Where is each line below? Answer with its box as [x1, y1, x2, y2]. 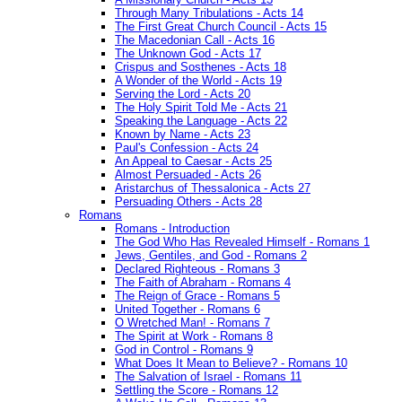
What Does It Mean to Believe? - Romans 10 [115, 356, 347, 371]
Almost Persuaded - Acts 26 [115, 168, 261, 182]
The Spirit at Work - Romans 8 [115, 329, 273, 344]
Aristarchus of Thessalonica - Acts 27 [115, 181, 310, 196]
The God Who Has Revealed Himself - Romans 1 [115, 235, 370, 249]
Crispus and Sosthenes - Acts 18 [115, 60, 286, 74]
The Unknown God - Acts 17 [115, 47, 261, 61]
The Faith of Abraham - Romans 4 [115, 275, 291, 290]
